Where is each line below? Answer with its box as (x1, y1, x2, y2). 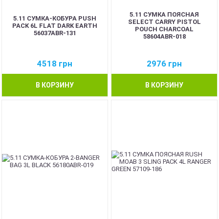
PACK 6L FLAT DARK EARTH (12, 22, 97, 29)
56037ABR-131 (33, 29, 76, 37)
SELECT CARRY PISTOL (128, 18, 201, 25)
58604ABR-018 (143, 33, 186, 40)
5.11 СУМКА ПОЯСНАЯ (130, 11, 199, 18)
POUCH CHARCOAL (135, 25, 194, 33)
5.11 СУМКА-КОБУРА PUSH (13, 14, 96, 22)
